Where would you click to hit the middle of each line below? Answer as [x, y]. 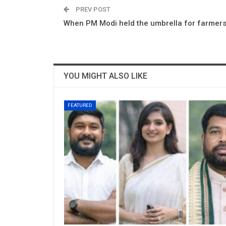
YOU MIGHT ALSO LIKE [105, 76]
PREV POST [92, 9]
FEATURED [80, 105]
